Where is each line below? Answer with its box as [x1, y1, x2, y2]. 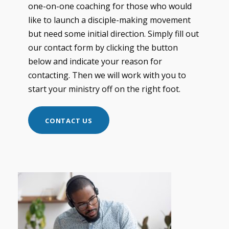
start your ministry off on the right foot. [28, 83, 180, 95]
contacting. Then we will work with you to [28, 70, 186, 81]
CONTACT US [45, 116, 93, 125]
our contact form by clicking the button [28, 42, 178, 54]
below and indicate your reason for [28, 56, 162, 67]
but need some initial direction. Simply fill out [28, 28, 199, 40]
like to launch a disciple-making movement [28, 14, 191, 26]
